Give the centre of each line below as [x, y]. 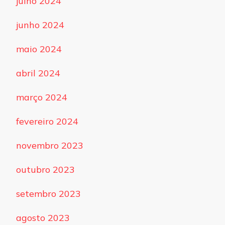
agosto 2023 [43, 218]
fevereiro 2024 [47, 122]
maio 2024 [39, 49]
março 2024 [42, 97]
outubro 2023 [45, 170]
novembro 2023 [50, 146]
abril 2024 [38, 73]
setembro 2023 [48, 194]
